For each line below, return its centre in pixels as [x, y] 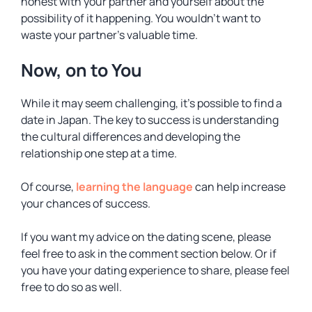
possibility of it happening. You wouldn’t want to [141, 18]
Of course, [48, 187]
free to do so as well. [71, 287]
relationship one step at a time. [99, 153]
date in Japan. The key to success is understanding [150, 120]
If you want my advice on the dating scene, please [146, 237]
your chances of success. [86, 203]
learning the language [134, 187]
